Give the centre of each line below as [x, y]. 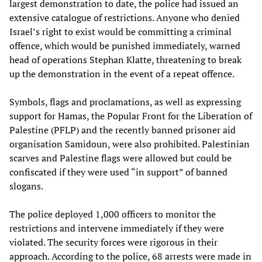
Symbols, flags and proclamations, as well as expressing [125, 101]
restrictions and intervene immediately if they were [117, 228]
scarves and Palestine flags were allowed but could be [120, 158]
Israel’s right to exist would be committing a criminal [120, 31]
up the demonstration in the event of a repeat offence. [122, 73]
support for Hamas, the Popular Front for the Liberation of [131, 116]
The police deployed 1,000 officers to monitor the [113, 214]
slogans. [26, 186]
